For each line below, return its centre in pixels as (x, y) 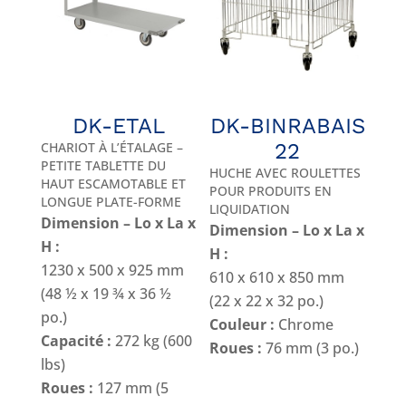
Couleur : (242, 324)
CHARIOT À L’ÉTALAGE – (111, 147)
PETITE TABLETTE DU (103, 165)
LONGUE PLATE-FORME (111, 201)
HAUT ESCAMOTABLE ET (113, 183)
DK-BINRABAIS (287, 126)
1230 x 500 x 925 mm (112, 270)
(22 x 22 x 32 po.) (267, 300)
